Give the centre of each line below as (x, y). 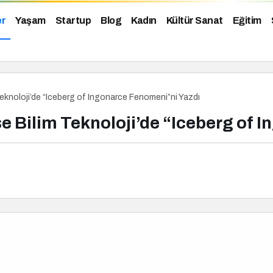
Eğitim (247, 21)
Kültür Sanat (194, 21)
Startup (73, 21)
